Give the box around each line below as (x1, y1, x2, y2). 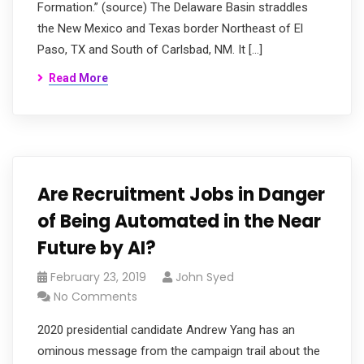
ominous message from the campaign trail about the (37, 344, 320, 358)
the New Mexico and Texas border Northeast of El (37, 21, 303, 36)
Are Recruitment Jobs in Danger (37, 182, 325, 207)
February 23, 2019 (50, 269, 146, 285)
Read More (49, 71, 108, 84)
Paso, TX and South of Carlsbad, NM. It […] (37, 42, 262, 57)
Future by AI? (37, 236, 156, 261)
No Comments (54, 288, 137, 305)
